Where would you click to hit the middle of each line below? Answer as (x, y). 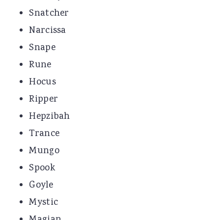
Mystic (44, 203)
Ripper (44, 100)
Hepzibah (50, 117)
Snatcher (49, 14)
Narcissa (48, 31)
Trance (44, 134)
